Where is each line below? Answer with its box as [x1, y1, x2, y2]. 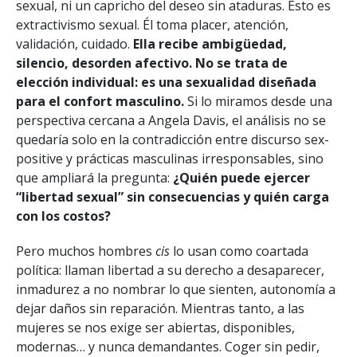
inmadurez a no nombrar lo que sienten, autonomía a [16, 280, 335, 298]
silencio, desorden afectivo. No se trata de [16, 53, 288, 72]
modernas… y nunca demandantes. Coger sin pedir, [16, 337, 320, 355]
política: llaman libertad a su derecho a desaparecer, [16, 261, 324, 279]
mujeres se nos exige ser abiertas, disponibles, [16, 318, 295, 336]
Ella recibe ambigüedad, [133, 34, 287, 53]
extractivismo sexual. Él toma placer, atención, [16, 15, 288, 33]
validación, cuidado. [16, 34, 133, 53]
